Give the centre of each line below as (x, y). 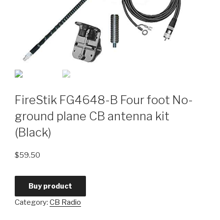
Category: (32, 202)
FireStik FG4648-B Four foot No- (104, 100)
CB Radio (65, 202)
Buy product (50, 186)
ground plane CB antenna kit (92, 116)
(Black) (33, 132)
